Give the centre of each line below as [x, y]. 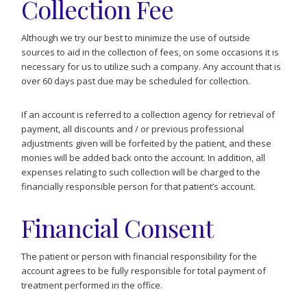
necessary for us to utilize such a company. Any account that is [151, 67]
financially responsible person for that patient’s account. [139, 187]
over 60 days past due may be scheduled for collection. [136, 81]
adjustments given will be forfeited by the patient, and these [147, 144]
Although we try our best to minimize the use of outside [136, 38]
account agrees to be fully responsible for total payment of [144, 271]
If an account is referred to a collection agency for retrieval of [148, 115]
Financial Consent [118, 228]
